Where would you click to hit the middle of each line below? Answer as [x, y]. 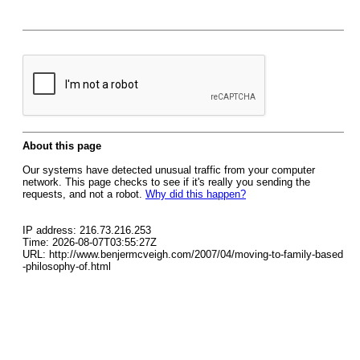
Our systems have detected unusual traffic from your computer [169, 170]
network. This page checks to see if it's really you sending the [166, 182]
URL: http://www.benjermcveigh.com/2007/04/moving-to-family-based [183, 254]
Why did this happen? [196, 194]
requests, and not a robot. [84, 194]
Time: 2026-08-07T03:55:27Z [90, 242]
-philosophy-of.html [67, 266]
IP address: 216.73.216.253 [87, 230]
